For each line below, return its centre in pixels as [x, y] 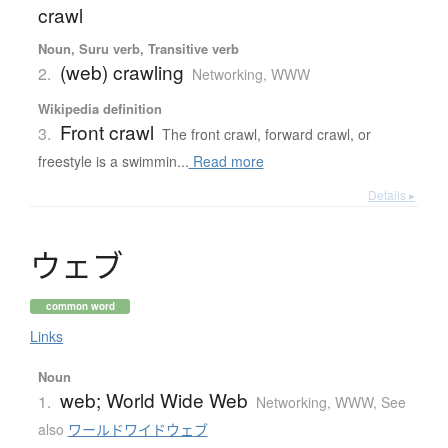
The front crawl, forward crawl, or [266, 133]
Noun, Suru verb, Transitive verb [138, 48]
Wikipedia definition [99, 108]
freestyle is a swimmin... [113, 160]
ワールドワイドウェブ [137, 428]
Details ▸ [391, 194]
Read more [226, 160]
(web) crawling [121, 71]
